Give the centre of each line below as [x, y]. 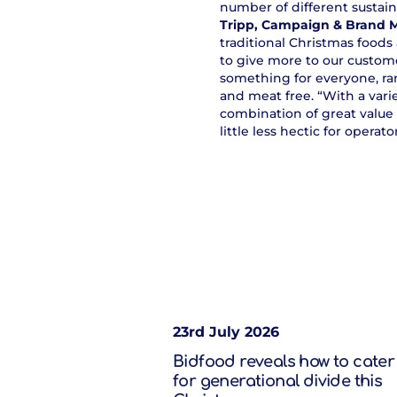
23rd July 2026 [226, 332]
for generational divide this [278, 381]
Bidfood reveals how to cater [284, 362]
